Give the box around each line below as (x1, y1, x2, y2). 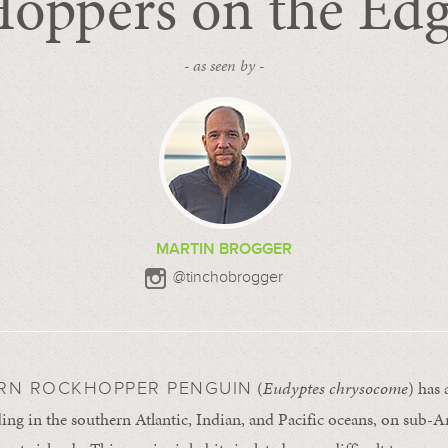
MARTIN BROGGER (156, 239, 292, 259)
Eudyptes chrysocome (262, 376, 408, 400)
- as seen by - (184, 54, 264, 77)
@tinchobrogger (173, 267, 283, 287)
